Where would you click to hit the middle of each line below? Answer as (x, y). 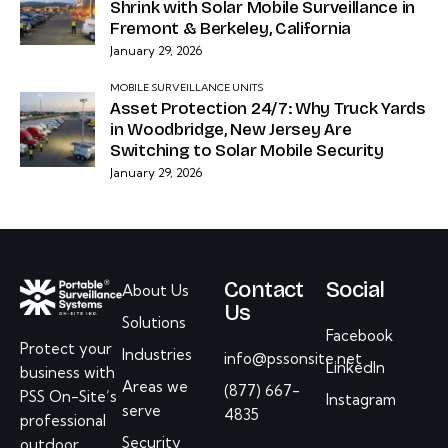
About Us (155, 291)
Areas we (155, 387)
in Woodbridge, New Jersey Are (231, 130)
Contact (264, 290)
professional (63, 420)
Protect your (66, 348)
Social (355, 290)
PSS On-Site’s (68, 396)
